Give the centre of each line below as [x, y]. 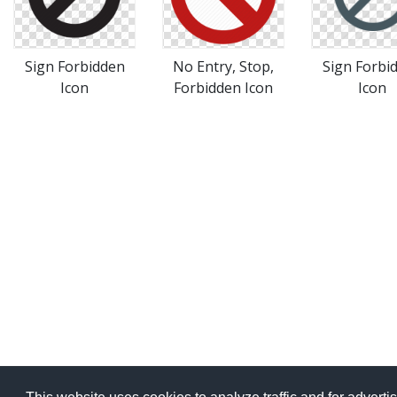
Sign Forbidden [74, 66]
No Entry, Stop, [223, 66]
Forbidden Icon [223, 88]
